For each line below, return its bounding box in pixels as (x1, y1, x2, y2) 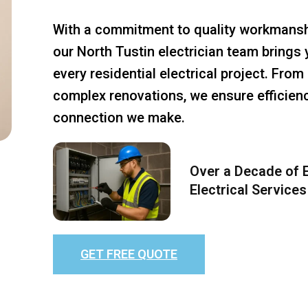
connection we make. (53, 109, 185, 126)
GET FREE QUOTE (80, 246, 177, 261)
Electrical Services (189, 181, 307, 198)
